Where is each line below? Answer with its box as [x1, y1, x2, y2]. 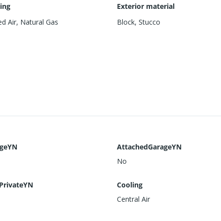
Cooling [117, 180, 143, 190]
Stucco [139, 17, 161, 27]
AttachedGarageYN [117, 142, 182, 152]
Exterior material [117, 1, 175, 11]
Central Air [117, 194, 150, 204]
